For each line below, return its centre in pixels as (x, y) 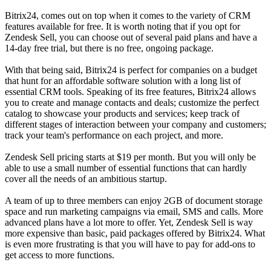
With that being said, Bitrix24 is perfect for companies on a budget (131, 70)
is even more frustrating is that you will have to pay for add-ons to (130, 244)
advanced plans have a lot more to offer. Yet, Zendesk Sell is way (129, 223)
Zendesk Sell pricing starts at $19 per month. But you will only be (130, 157)
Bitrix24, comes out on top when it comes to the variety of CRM (128, 16)
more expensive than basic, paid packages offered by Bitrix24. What (135, 233)
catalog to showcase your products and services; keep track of (122, 114)
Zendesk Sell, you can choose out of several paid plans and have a (131, 38)
